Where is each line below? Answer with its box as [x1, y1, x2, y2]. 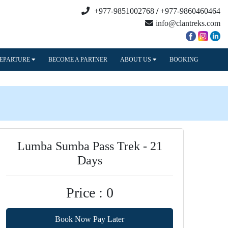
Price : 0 [66, 185, 113, 201]
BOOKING [169, 56, 199, 63]
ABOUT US [120, 56, 153, 63]
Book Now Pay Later [55, 215, 124, 223]
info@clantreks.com [156, 19, 220, 27]
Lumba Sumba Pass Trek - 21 [17, 139, 162, 153]
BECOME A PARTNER [48, 56, 107, 63]
